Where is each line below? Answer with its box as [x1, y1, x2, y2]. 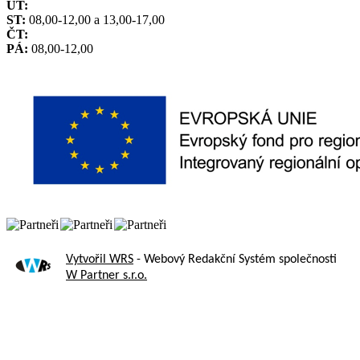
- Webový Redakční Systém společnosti [133, 253, 337, 267]
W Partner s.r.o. [66, 269, 147, 283]
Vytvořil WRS [66, 253, 133, 267]
